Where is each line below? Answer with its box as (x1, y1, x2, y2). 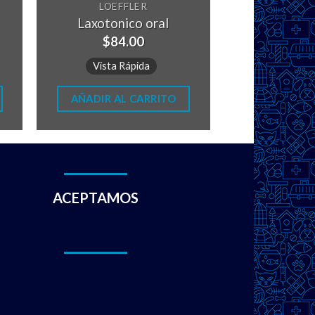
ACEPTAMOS (53, 188, 139, 206)
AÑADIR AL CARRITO (70, 92, 176, 105)
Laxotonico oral (77, 15, 169, 32)
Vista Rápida (93, 58, 150, 72)
